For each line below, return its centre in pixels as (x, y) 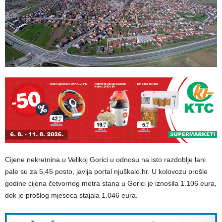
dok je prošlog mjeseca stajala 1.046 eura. (71, 195)
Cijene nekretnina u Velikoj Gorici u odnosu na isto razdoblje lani (105, 160)
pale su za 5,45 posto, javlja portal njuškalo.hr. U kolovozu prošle (106, 172)
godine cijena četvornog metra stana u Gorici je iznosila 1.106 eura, (111, 184)
